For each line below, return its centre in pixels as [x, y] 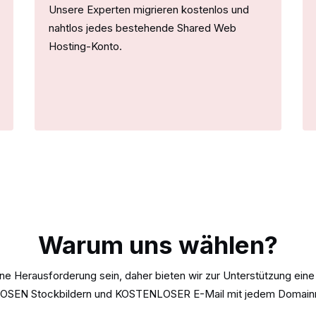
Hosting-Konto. [85, 46]
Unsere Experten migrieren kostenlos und [149, 9]
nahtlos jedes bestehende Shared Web [142, 28]
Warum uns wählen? [158, 244]
